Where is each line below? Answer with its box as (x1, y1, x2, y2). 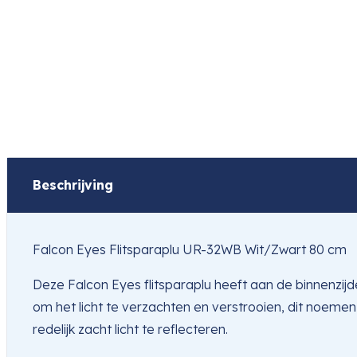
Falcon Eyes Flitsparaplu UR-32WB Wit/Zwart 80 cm (33, 241, 347, 258)
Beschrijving (33, 177, 113, 194)
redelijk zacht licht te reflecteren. (33, 321, 228, 338)
